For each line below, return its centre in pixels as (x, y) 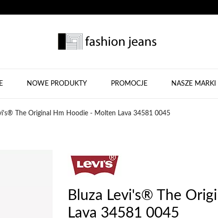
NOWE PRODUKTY (57, 84)
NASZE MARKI (194, 84)
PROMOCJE (129, 84)
